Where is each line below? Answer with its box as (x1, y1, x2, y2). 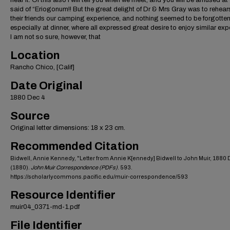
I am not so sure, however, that (10, 33, 101, 41)
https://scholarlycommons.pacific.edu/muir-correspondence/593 (10, 174, 188, 180)
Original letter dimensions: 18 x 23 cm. (10, 124, 125, 131)
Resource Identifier (10, 189, 116, 201)
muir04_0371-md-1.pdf (10, 203, 80, 210)
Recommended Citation (10, 140, 139, 152)
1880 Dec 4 (10, 94, 45, 101)
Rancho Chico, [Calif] (10, 64, 74, 71)
